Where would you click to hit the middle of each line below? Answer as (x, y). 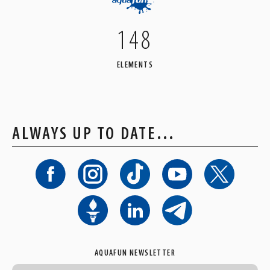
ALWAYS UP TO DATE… (94, 134)
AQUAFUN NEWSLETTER (135, 253)
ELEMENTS (135, 65)
